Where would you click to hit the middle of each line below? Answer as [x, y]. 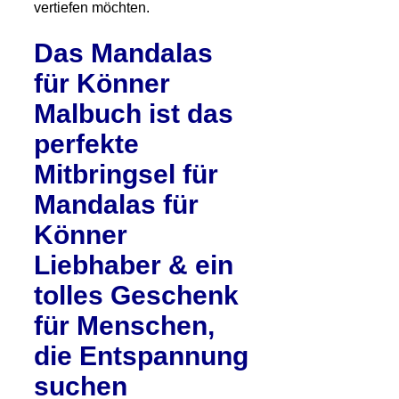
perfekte [86, 143]
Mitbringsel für [126, 174]
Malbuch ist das [134, 113]
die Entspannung [141, 355]
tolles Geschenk [136, 295]
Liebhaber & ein [134, 265]
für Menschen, [124, 325]
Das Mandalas [123, 53]
